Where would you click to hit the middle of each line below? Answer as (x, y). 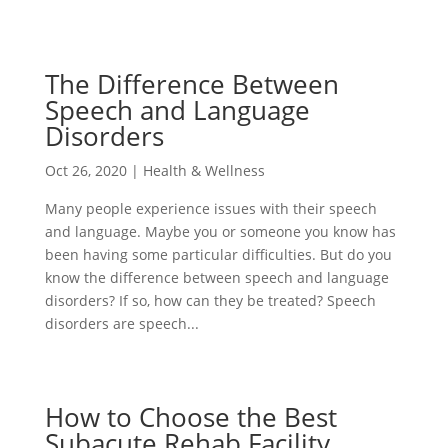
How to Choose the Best (190, 416)
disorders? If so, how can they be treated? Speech (210, 301)
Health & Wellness (203, 171)
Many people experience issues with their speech (210, 209)
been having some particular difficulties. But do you (218, 255)
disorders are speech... (121, 324)
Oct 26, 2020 (85, 171)
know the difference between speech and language (216, 278)
